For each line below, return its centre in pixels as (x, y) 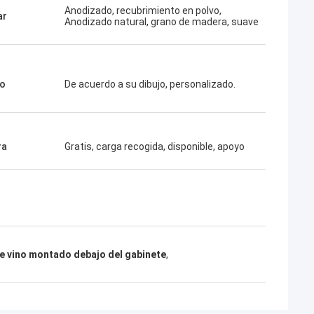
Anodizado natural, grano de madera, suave (162, 22)
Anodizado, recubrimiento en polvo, (143, 11)
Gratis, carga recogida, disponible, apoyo (155, 146)
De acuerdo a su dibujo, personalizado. (150, 84)
